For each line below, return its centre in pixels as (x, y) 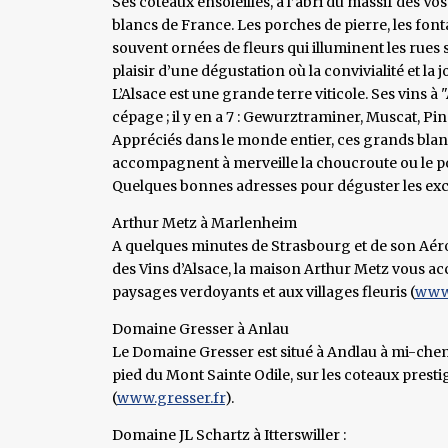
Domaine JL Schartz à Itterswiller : (229, 434)
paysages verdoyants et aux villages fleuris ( (263, 291)
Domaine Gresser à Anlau (200, 328)
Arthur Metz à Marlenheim (204, 222)
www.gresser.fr (171, 397)
